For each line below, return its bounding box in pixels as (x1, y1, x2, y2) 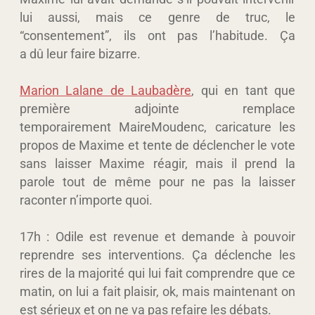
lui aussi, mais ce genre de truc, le (20, 9, 295, 25)
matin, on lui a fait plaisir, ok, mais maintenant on (20, 283, 295, 299)
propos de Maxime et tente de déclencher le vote (20, 137, 295, 153)
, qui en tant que (191, 82, 296, 98)
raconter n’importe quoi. (20, 192, 153, 207)
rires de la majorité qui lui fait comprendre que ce (20, 265, 295, 281)
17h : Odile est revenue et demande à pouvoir (20, 229, 295, 244)
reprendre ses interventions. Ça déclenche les (20, 247, 295, 262)
